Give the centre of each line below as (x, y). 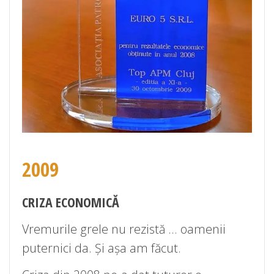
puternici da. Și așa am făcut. (102, 248)
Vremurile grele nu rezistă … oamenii (124, 229)
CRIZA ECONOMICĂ (71, 202)
